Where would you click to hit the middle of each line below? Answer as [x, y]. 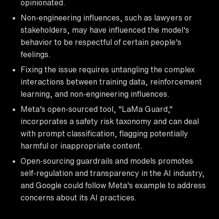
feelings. [36, 54]
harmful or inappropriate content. [82, 145]
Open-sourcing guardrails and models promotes [107, 161]
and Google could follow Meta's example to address [113, 185]
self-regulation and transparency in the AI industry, [113, 173]
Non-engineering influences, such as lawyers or [106, 17]
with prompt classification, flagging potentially [104, 133]
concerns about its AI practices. [79, 197]
